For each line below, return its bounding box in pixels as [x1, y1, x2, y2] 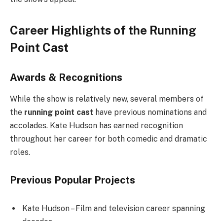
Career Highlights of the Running [10, 23, 196, 37]
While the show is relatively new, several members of [10, 94, 204, 104]
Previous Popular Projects [10, 174, 135, 186]
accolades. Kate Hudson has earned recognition [10, 121, 183, 131]
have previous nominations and [93, 108, 207, 117]
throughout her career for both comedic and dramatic [10, 134, 207, 144]
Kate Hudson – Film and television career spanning [22, 203, 205, 213]
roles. [10, 147, 30, 157]
